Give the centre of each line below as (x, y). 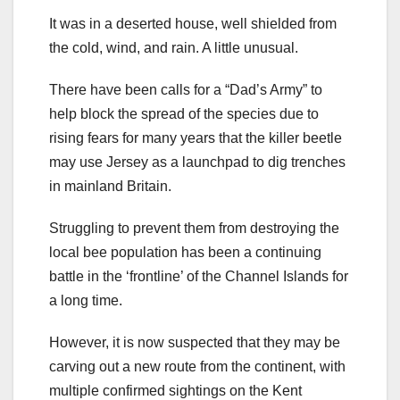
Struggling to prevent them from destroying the (194, 228)
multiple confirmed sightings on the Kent (175, 390)
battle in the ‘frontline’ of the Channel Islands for (199, 276)
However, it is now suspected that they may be (195, 342)
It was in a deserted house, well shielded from (193, 23)
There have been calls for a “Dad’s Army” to (186, 89)
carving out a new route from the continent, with (197, 366)
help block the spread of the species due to (184, 113)
